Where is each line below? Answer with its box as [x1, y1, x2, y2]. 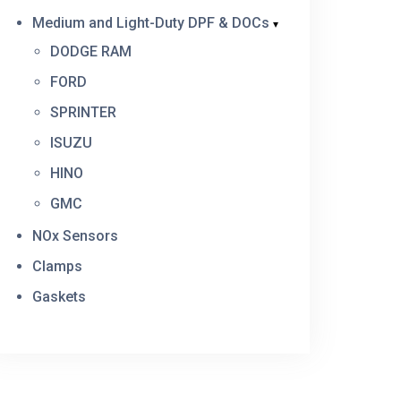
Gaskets [32, 288, 86, 305]
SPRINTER [50, 104, 116, 121]
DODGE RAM [50, 43, 132, 60]
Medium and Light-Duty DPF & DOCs [32, 14, 269, 31]
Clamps [32, 258, 82, 275]
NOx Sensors [32, 227, 118, 244]
